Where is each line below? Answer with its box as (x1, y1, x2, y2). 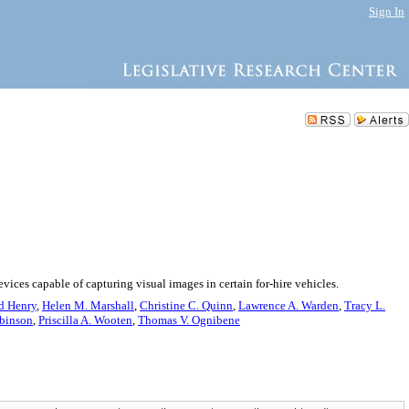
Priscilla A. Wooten (38, 313, 132, 327)
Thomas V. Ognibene (138, 313, 240, 327)
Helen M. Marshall (42, 299, 134, 312)
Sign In (369, 5, 404, 18)
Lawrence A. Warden (238, 299, 339, 312)
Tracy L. (344, 299, 385, 312)
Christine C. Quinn (140, 299, 233, 312)
